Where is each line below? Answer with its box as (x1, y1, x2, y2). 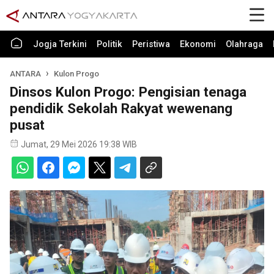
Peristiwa (132, 39, 170, 50)
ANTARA (10, 69, 41, 78)
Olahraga (226, 39, 263, 50)
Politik (97, 39, 122, 50)
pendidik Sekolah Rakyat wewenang (10, 100, 232, 116)
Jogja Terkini (33, 39, 87, 50)
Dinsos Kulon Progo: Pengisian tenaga (10, 84, 246, 100)
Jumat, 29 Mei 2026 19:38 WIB (21, 139, 137, 149)
